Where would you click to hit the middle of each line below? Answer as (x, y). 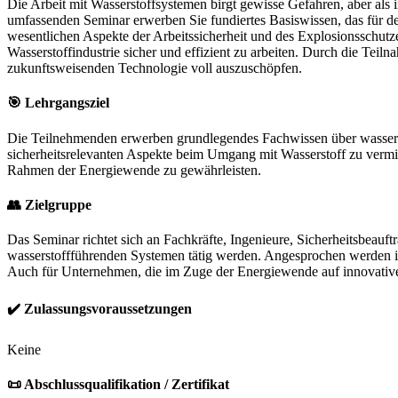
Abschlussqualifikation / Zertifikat (127, 384)
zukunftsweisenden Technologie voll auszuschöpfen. (155, 68)
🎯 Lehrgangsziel (58, 103)
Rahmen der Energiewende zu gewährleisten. (134, 170)
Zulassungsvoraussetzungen (108, 309)
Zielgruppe (58, 204)
